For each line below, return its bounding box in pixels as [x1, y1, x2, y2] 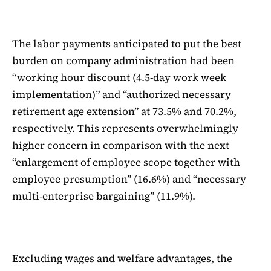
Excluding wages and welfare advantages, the [12, 251, 232, 266]
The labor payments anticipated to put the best [12, 36, 241, 51]
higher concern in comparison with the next [12, 137, 229, 152]
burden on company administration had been [12, 53, 235, 68]
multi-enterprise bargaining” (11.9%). [12, 188, 195, 203]
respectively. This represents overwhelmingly [12, 120, 238, 135]
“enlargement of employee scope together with [12, 154, 240, 169]
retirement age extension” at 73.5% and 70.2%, [12, 103, 237, 119]
